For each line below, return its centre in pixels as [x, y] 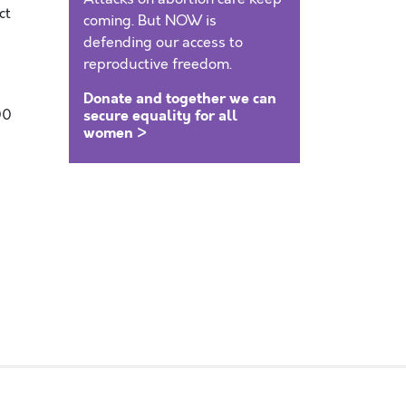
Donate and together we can [180, 98]
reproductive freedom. [158, 64]
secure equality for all [160, 116]
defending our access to [163, 43]
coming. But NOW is [150, 21]
